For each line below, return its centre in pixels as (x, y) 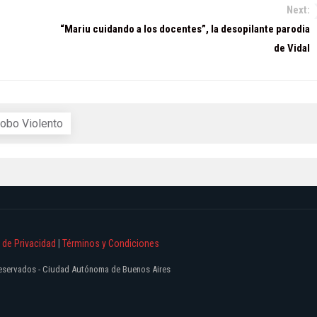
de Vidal (292, 48)
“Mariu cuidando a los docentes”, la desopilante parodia (185, 29)
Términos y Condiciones (111, 244)
